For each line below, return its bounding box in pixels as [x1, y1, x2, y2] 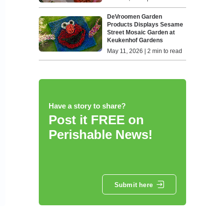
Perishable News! [48, 127, 153, 142]
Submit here [114, 181, 153, 189]
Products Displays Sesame [107, 21, 184, 28]
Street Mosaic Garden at [107, 29, 175, 36]
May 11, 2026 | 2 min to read [107, 48, 183, 55]
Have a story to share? [48, 102, 126, 110]
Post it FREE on [48, 112, 144, 128]
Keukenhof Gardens [107, 37, 164, 44]
